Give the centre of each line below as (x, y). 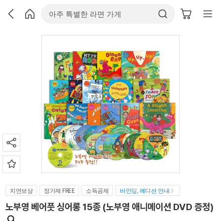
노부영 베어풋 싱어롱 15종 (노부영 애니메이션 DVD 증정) (110, 207)
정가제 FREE (59, 191)
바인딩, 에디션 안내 (145, 191)
